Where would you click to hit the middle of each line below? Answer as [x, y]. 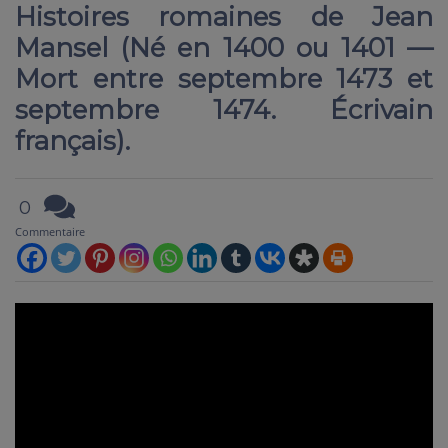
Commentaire [50, 231]
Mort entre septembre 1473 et [224, 79]
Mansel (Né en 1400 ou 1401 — [224, 48]
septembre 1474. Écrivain [224, 110]
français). [72, 141]
